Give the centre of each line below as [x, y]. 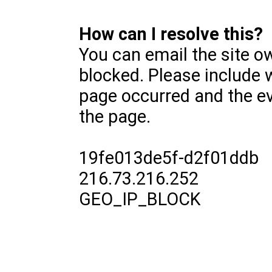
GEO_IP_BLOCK [140, 199]
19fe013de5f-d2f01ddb [169, 158]
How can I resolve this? [171, 34]
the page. [115, 117]
